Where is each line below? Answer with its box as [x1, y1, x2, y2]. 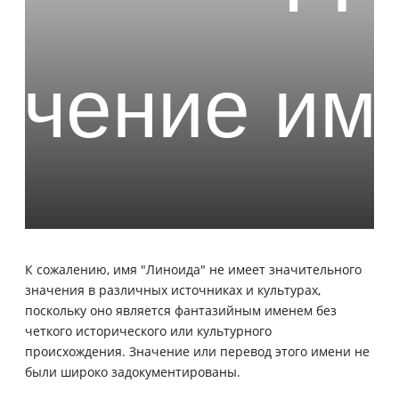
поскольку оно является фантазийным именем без [25, 301, 337, 319]
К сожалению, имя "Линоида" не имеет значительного [25, 260, 362, 278]
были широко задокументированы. [25, 362, 240, 380]
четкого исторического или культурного [25, 322, 272, 339]
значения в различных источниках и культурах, [25, 281, 321, 298]
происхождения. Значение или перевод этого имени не [25, 342, 370, 360]
